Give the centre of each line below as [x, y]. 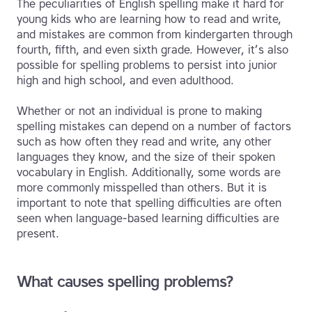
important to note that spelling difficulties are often [149, 203]
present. [38, 234]
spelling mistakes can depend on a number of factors [154, 127]
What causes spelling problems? [125, 282]
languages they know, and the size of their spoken [146, 157]
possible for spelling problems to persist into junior [147, 65]
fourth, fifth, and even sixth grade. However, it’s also [153, 50]
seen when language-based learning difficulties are [148, 219]
